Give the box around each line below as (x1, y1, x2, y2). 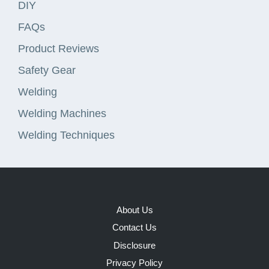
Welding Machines (18, 107, 106, 119)
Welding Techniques (18, 128, 115, 141)
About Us (116, 204, 153, 215)
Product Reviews (18, 42, 99, 55)
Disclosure (113, 240, 156, 250)
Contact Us (112, 222, 157, 233)
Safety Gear (18, 64, 76, 76)
